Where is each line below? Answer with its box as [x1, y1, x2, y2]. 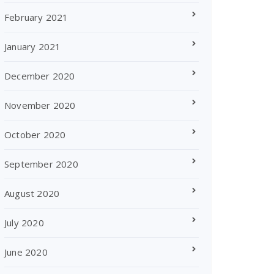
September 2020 [4, 158, 78, 170]
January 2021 [4, 40, 61, 53]
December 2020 [4, 70, 75, 82]
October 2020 [4, 128, 66, 141]
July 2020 [4, 217, 44, 229]
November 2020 [4, 99, 76, 111]
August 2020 [4, 187, 60, 199]
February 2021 [4, 11, 68, 23]
